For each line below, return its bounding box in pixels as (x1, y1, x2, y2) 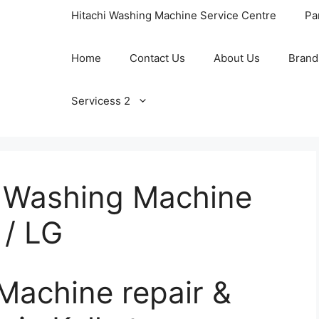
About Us (214, 51, 260, 65)
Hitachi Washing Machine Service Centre (71, 9, 276, 22)
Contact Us (130, 51, 185, 65)
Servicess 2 (71, 94, 130, 108)
